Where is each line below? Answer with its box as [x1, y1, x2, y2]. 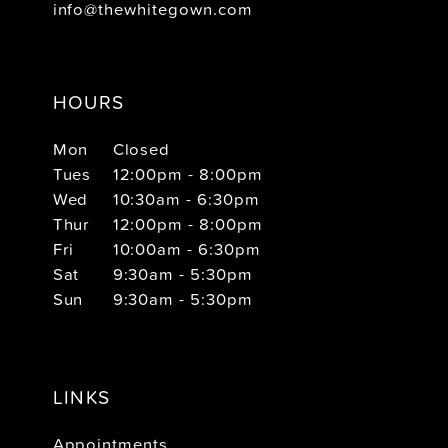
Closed [112, 136, 171, 160]
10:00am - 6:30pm [112, 236, 262, 260]
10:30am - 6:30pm [112, 186, 261, 210]
